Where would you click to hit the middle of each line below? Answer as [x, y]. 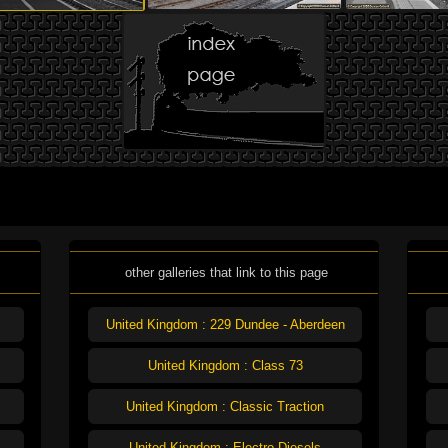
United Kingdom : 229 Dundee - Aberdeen [225, 324]
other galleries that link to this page [226, 272]
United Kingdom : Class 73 [225, 365]
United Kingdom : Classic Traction [225, 406]
